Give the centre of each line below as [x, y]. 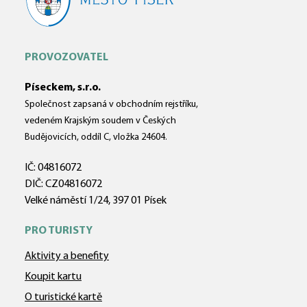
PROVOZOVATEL [66, 58]
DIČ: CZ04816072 [63, 184]
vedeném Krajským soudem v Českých [100, 121]
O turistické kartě [63, 297]
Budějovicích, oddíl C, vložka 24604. [96, 137]
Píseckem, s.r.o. [63, 88]
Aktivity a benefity [67, 256]
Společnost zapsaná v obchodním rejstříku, [111, 105]
